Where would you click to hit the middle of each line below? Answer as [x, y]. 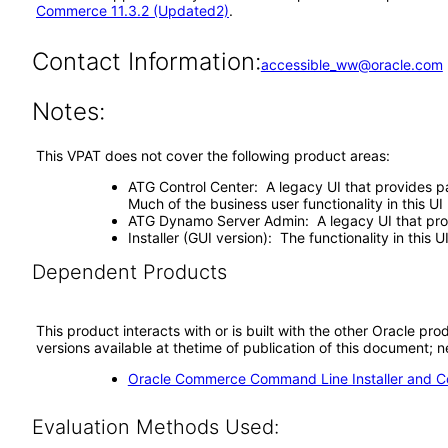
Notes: [68, 111]
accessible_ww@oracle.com [351, 64]
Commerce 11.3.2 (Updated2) [132, 10]
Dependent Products [129, 272]
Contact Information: [146, 61]
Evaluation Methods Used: [155, 427]
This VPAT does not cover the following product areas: [213, 155]
